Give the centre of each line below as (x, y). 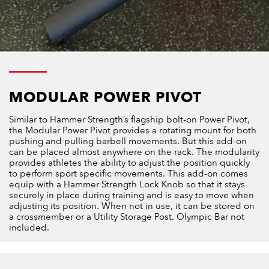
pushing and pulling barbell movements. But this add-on (128, 141)
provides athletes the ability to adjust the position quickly (129, 163)
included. (29, 228)
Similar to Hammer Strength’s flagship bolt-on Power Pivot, (129, 120)
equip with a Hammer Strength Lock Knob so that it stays (127, 185)
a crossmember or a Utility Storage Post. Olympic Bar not (127, 217)
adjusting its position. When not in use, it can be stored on (132, 206)
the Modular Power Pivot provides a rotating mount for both (133, 131)
